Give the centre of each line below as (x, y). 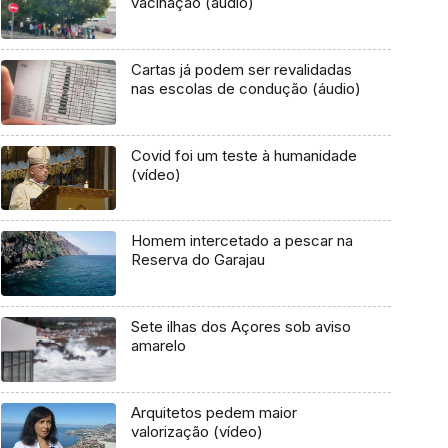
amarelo (158, 346)
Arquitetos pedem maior (213, 412)
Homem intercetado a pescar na (241, 241)
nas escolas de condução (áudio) (245, 89)
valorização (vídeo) (196, 431)
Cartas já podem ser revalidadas (241, 70)
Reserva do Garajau (197, 260)
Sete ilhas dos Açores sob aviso (240, 327)
